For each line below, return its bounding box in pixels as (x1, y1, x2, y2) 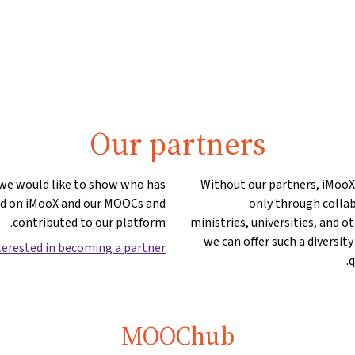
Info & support (76, 15, 155, 32)
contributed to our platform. (13, 214, 166, 231)
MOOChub (120, 319, 235, 353)
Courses (184, 15, 227, 32)
